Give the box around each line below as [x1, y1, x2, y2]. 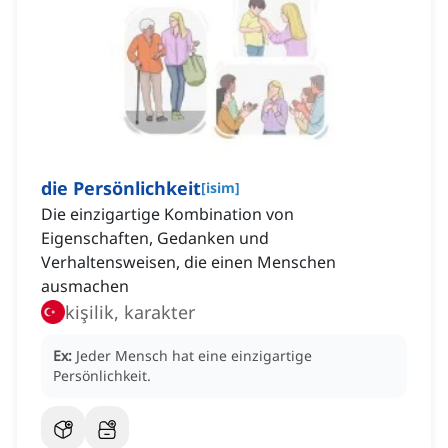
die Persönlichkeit [41, 176, 201, 201]
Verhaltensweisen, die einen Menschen [41, 251, 336, 274]
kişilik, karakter [65, 300, 195, 325]
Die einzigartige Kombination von [41, 203, 294, 226]
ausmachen [41, 275, 129, 298]
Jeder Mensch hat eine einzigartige [76, 346, 312, 366]
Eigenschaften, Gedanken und [41, 227, 269, 250]
